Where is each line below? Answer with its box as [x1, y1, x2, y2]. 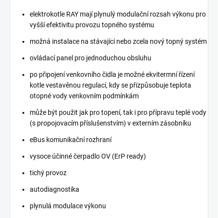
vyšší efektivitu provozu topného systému [30, 21, 154, 29]
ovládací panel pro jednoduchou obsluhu [30, 54, 151, 62]
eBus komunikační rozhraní [30, 136, 111, 144]
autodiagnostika [30, 185, 79, 194]
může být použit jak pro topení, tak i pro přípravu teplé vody [30, 109, 206, 117]
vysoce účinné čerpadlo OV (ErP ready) [30, 152, 146, 161]
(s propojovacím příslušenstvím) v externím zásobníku [30, 119, 191, 127]
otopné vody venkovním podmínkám [30, 92, 139, 100]
